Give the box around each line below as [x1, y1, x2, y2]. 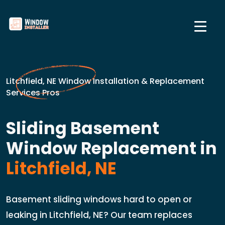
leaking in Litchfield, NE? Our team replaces [6, 209, 192, 221]
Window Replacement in [6, 137, 217, 160]
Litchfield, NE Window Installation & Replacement [6, 75, 204, 87]
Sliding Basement [6, 117, 159, 140]
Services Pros [6, 87, 60, 98]
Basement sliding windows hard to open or [6, 193, 192, 205]
